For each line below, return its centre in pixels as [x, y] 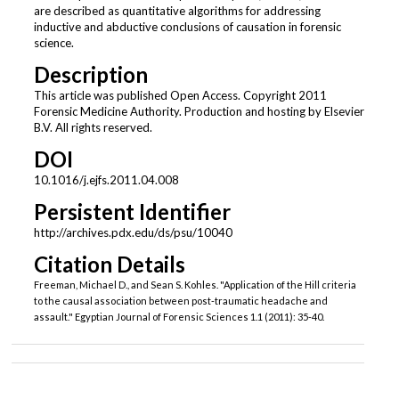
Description [90, 75]
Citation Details [109, 265]
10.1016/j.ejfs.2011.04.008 [106, 180]
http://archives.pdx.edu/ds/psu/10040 [133, 233]
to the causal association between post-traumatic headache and [180, 301]
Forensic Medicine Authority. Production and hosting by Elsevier [199, 112]
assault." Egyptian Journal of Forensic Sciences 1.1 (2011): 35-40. [179, 317]
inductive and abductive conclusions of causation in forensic [187, 27]
